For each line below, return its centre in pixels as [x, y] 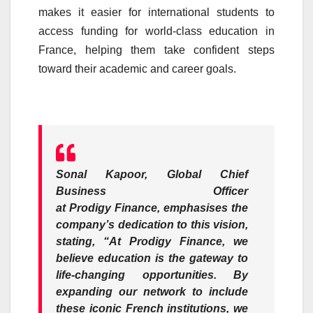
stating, [80, 241]
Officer [177, 191]
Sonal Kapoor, [102, 174]
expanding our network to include [152, 291]
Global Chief [198, 174]
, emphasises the [203, 208]
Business [81, 191]
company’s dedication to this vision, [152, 224]
